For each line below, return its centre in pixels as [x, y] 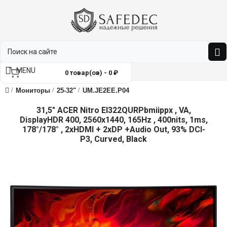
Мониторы [33, 90]
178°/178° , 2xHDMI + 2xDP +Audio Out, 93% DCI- [113, 129]
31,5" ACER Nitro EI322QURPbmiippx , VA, [113, 110]
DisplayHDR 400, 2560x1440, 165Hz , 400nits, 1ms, [113, 120]
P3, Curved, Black [113, 139]
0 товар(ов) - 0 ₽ [91, 73]
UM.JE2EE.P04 [106, 90]
